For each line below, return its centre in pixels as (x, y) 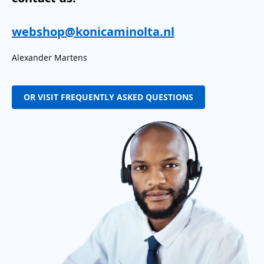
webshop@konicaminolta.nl (93, 31)
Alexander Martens (49, 57)
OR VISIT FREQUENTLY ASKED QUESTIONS (108, 97)
